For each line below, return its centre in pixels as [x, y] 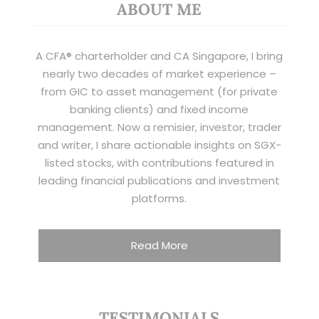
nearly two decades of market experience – [159, 74]
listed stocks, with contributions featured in [159, 163]
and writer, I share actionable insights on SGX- [159, 145]
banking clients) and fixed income [159, 110]
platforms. [159, 199]
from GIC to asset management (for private [159, 92]
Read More [159, 245]
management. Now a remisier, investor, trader [159, 127]
